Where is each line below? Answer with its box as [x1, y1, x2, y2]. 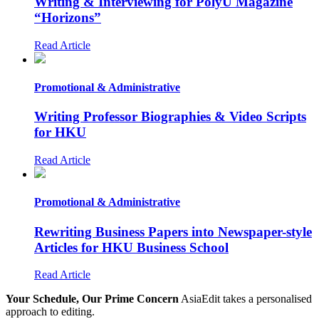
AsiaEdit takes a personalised [179, 293, 312, 305]
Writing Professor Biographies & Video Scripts [34, 109, 306, 125]
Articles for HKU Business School [34, 239, 229, 255]
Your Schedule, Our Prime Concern [6, 293, 179, 305]
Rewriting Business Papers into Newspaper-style [34, 224, 312, 239]
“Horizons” [34, 10, 101, 26]
